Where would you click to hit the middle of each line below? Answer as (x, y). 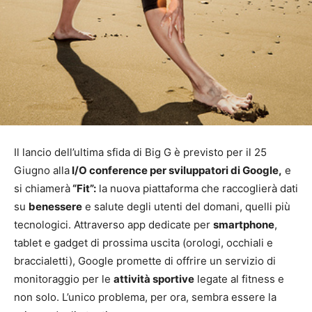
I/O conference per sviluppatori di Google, (176, 170)
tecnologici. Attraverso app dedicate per (114, 224)
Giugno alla (42, 170)
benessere (55, 206)
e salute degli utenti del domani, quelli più (186, 206)
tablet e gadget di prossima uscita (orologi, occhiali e (143, 242)
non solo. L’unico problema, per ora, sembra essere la (145, 297)
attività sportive (154, 279)
